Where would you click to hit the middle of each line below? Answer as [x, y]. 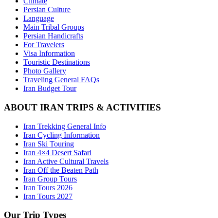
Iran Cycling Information [62, 135]
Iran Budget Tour [50, 89]
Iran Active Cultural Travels [66, 161]
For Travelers [44, 45]
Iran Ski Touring [49, 144]
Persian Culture [47, 10]
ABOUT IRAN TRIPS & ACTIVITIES [82, 107]
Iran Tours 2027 [48, 196]
